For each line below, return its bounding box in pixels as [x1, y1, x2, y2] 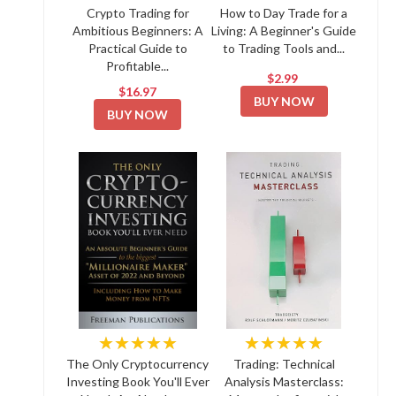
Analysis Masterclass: [224, 374, 344, 389]
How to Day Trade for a [220, 5, 348, 20]
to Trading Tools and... [223, 41, 346, 56]
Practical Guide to [88, 41, 187, 56]
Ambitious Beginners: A [72, 23, 203, 38]
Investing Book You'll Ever [65, 374, 209, 389]
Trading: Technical [232, 356, 335, 371]
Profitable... [106, 58, 170, 73]
